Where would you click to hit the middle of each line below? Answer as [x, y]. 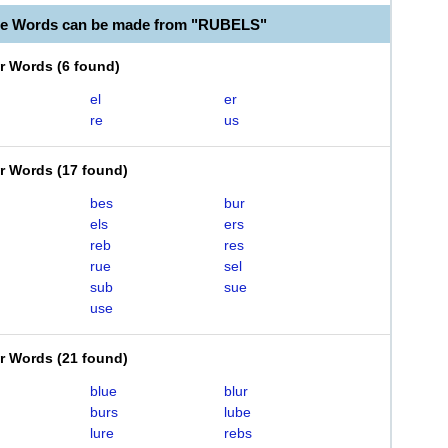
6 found [88, 66]
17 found [92, 170]
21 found [92, 358]
